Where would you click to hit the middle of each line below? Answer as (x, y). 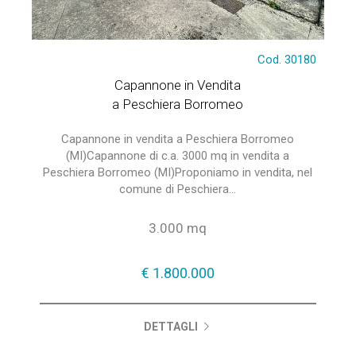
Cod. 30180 (287, 60)
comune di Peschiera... (178, 189)
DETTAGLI (172, 327)
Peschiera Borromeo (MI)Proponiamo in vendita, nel (178, 172)
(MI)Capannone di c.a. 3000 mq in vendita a (178, 156)
